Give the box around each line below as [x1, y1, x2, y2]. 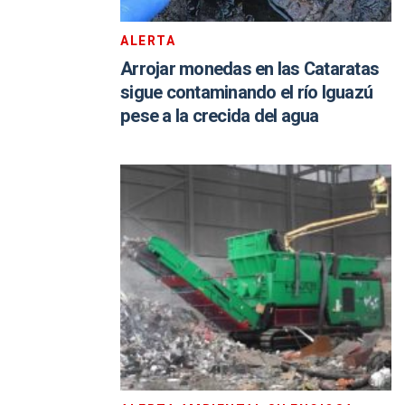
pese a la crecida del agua [120, 103, 319, 129]
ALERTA [120, 32, 175, 51]
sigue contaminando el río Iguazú [120, 80, 372, 106]
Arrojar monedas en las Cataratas [120, 56, 379, 82]
